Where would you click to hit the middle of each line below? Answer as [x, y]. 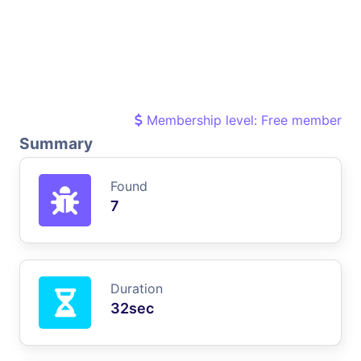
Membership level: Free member [242, 120]
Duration [137, 288]
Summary [56, 143]
